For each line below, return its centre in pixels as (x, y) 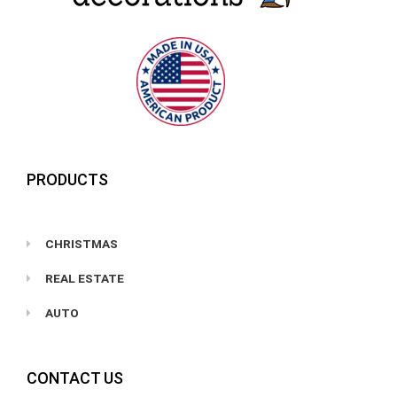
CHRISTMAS (82, 243)
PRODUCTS (67, 179)
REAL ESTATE (85, 278)
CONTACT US (75, 378)
